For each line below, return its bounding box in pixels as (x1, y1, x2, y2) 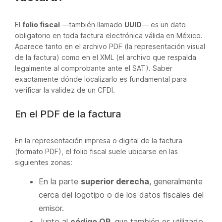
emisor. (39, 203, 64, 213)
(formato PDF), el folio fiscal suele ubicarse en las (15, 147, 178, 156)
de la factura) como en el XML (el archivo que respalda (15, 53, 196, 61)
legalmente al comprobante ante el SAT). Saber (15, 63, 172, 72)
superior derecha (81, 176, 149, 186)
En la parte (39, 176, 81, 186)
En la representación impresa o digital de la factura (15, 136, 182, 145)
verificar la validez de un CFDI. (15, 85, 115, 94)
